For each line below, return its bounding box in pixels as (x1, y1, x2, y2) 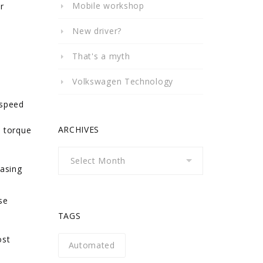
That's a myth (72, 50, 130, 62)
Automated (68, 240, 115, 251)
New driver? (72, 25, 122, 36)
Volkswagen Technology (72, 76, 173, 87)
